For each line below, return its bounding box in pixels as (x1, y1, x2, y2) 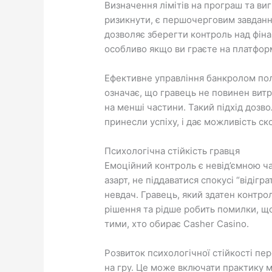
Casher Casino (183, 218, 247, 230)
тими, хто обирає (104, 218, 184, 230)
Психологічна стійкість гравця (104, 145, 240, 157)
